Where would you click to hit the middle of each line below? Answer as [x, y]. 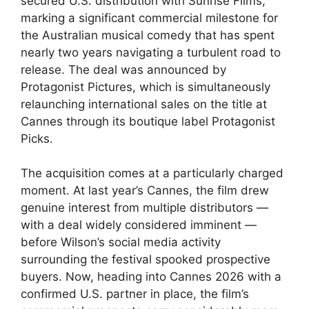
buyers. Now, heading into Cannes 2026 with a [151, 277]
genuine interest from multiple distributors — [144, 208]
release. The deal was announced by [123, 69]
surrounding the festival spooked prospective [146, 260]
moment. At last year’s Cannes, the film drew [145, 191]
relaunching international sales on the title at [144, 104]
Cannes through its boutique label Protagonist [148, 121]
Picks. [37, 138]
